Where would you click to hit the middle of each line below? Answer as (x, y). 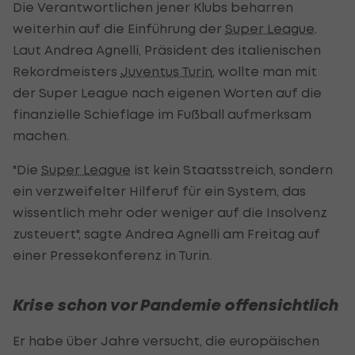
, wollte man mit (265, 71)
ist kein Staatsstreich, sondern (232, 169)
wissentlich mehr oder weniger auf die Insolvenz (170, 212)
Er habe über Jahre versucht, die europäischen (166, 340)
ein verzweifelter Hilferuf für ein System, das (159, 191)
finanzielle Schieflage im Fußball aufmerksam (162, 114)
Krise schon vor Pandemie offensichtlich (176, 305)
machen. (41, 135)
